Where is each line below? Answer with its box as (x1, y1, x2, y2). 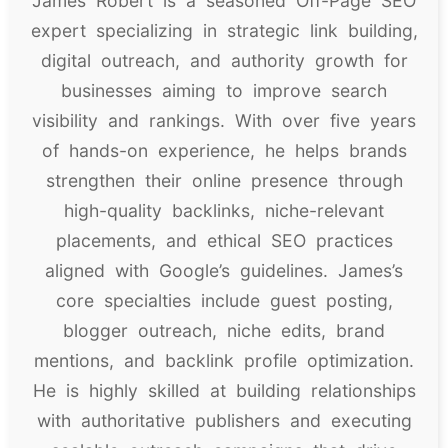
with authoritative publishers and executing (36, 410, 412, 432)
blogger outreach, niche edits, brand (63, 320, 385, 342)
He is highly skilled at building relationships (32, 380, 416, 402)
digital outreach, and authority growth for (40, 50, 408, 72)
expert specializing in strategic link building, (30, 20, 418, 42)
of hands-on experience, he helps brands (41, 140, 407, 162)
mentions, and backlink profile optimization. (34, 350, 414, 372)
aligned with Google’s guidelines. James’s (45, 260, 403, 282)
